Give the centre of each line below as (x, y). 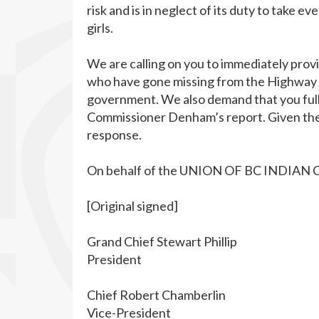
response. (114, 135)
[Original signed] (132, 206)
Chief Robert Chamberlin (156, 295)
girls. (100, 28)
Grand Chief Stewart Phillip (162, 241)
